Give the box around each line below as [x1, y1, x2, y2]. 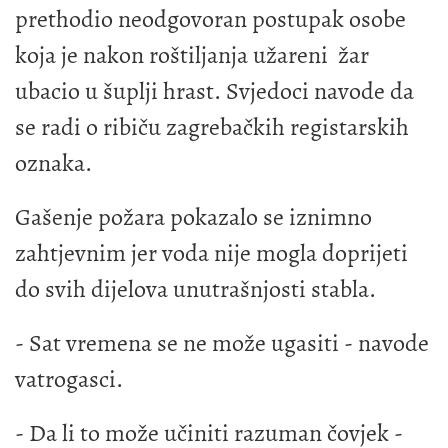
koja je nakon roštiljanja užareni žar [15, 38, 369, 71]
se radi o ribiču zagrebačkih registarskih [15, 110, 409, 143]
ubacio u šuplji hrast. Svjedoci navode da [15, 74, 414, 107]
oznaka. [15, 146, 92, 179]
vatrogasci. [15, 362, 128, 395]
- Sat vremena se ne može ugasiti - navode [15, 326, 429, 359]
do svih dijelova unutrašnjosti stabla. [15, 272, 376, 305]
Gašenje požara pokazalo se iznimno [15, 200, 372, 233]
